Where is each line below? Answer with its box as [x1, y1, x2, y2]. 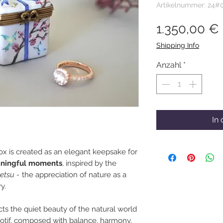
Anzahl [156, 60, 181, 70]
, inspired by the [62, 159, 116, 168]
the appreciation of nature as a [22, 170, 126, 180]
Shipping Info [156, 41, 199, 50]
